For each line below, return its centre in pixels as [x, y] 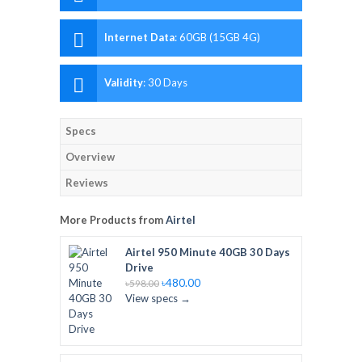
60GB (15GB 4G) [220, 37]
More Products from [113, 220]
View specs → [158, 298]
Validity [124, 82]
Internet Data [139, 37]
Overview [90, 157]
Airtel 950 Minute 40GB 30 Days [208, 252]
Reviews [87, 183]
